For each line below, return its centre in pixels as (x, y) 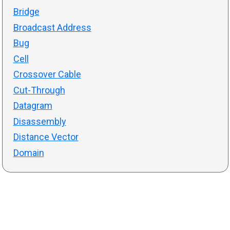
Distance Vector (46, 137)
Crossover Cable (47, 74)
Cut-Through (39, 90)
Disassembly (40, 121)
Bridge (26, 12)
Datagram (33, 106)
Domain (28, 152)
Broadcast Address (52, 27)
